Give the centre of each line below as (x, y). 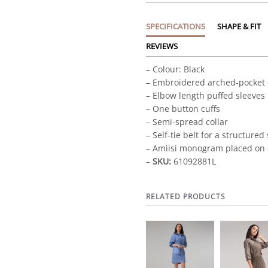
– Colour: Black (175, 69)
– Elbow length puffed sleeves (205, 95)
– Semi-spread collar (187, 122)
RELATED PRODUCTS (186, 197)
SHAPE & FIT (239, 26)
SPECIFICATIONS (176, 26)
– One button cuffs (183, 109)
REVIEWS (162, 46)
